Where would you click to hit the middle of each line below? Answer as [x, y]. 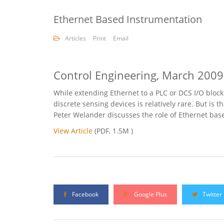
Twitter [211, 194]
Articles [75, 38]
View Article [73, 131]
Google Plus [150, 194]
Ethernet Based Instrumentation [128, 19]
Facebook [84, 194]
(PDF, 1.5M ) [113, 131]
